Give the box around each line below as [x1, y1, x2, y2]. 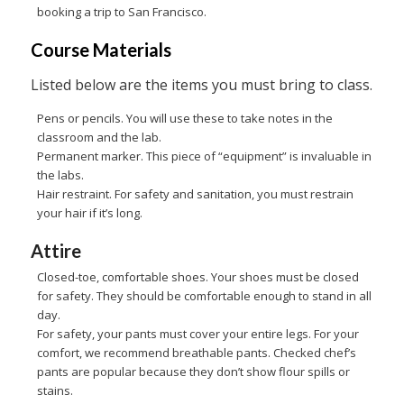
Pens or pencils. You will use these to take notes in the [36, 110, 333, 127]
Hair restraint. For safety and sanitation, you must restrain [36, 186, 353, 203]
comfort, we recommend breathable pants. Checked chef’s [36, 344, 356, 362]
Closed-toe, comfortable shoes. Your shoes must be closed [36, 269, 359, 286]
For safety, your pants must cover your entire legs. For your [36, 326, 359, 343]
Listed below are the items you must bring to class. [30, 74, 372, 95]
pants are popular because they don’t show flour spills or [36, 363, 350, 381]
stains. [36, 382, 73, 399]
